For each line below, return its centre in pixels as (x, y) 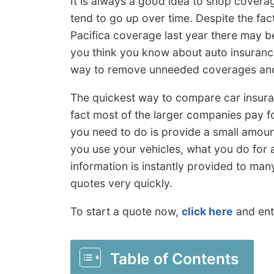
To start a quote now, (126, 211)
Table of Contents (175, 258)
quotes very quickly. (121, 183)
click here (207, 211)
